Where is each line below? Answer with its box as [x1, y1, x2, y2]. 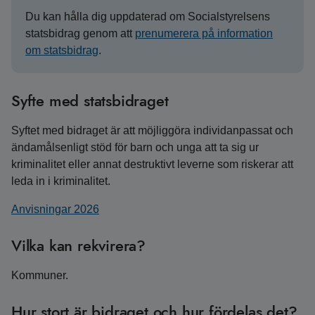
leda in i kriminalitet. [11, 175, 110, 187]
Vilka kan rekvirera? [11, 234, 146, 257]
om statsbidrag [25, 44, 98, 56]
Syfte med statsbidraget [11, 89, 169, 112]
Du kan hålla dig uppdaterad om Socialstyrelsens [25, 11, 270, 22]
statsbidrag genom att [25, 27, 135, 39]
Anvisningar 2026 [11, 203, 99, 215]
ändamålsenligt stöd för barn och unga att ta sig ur [11, 141, 259, 153]
